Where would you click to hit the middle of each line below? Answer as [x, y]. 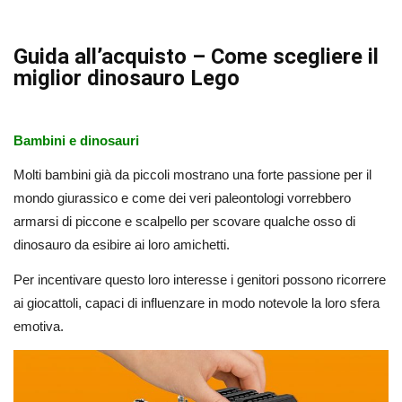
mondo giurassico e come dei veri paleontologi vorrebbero [182, 198]
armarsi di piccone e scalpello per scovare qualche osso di [184, 222]
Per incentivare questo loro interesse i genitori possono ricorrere [200, 280]
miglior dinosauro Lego [127, 78]
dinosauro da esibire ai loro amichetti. [122, 245]
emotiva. [39, 326]
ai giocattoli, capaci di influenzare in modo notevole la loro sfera [197, 303]
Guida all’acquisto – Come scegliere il [196, 56]
